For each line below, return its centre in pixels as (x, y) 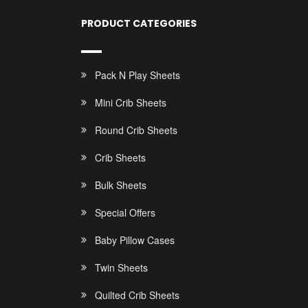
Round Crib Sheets (136, 130)
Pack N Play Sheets (137, 75)
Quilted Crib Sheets (137, 295)
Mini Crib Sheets (130, 102)
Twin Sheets (121, 267)
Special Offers (125, 212)
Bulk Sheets (120, 185)
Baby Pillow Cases (134, 240)
